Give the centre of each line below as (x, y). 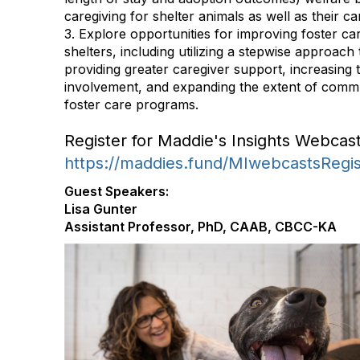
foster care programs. (131, 104)
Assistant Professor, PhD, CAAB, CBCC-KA (200, 227)
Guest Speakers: (117, 191)
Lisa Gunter (101, 209)
